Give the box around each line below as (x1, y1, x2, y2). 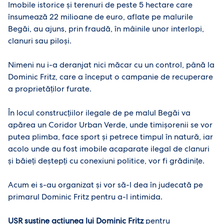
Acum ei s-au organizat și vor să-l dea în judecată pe (8, 179, 203, 190)
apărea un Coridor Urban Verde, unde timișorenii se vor (8, 119, 212, 130)
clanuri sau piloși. (8, 35, 71, 46)
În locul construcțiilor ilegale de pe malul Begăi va (8, 107, 190, 118)
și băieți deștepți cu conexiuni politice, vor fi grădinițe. (8, 155, 204, 166)
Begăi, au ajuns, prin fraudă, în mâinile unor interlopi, (8, 23, 204, 34)
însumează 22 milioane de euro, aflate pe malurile (8, 11, 193, 22)
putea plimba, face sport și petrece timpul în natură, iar (8, 131, 213, 142)
